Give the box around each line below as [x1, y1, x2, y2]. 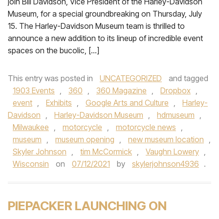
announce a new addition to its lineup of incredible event [8, 33, 203, 43]
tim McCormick [80, 147, 132, 156]
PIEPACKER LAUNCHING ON [8, 198, 167, 213]
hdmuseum [157, 110, 195, 120]
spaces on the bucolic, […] [8, 45, 99, 55]
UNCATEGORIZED [100, 73, 162, 83]
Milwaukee [13, 122, 49, 132]
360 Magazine [96, 86, 147, 95]
